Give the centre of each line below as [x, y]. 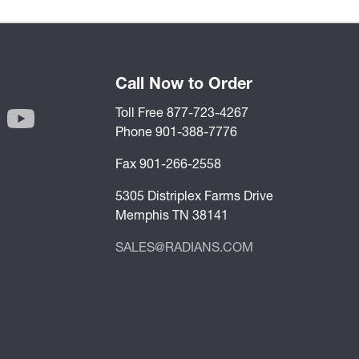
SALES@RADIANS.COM [184, 247]
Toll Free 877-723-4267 [182, 112]
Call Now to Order [184, 83]
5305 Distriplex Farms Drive [194, 196]
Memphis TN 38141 [172, 215]
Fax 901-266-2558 [168, 163]
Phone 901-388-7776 [176, 131]
